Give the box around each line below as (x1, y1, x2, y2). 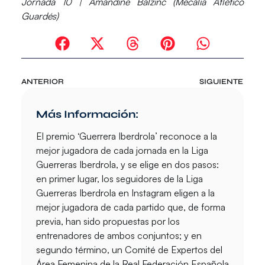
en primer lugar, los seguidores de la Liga (35, 172, 203, 185)
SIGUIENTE (199, 76, 244, 86)
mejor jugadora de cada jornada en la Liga (35, 144, 208, 156)
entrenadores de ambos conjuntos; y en (35, 229, 202, 241)
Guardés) (21, 9, 59, 22)
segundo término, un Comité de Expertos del (35, 243, 222, 256)
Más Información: (35, 107, 138, 121)
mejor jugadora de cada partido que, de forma (35, 201, 225, 213)
